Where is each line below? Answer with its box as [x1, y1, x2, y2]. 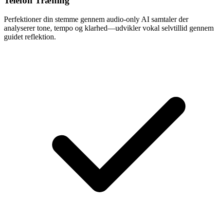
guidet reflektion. [4, 32, 56, 41]
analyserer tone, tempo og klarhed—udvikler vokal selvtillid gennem [4, 23, 214, 32]
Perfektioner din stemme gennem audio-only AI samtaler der [4, 15, 188, 23]
